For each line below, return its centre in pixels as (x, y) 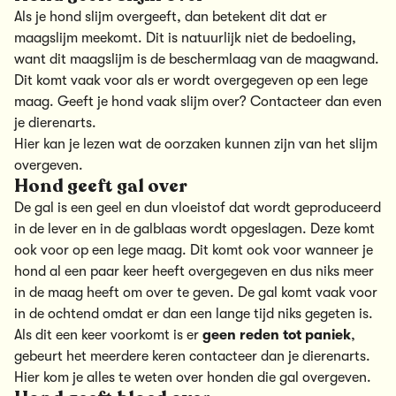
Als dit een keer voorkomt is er (108, 335)
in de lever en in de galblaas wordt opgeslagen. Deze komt (194, 229)
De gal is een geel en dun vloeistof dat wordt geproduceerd (198, 208)
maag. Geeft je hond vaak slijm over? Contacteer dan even (198, 102)
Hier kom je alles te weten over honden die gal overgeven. (193, 378)
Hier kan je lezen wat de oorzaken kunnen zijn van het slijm (196, 145)
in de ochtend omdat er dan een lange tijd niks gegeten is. (194, 314)
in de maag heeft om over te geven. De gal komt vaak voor (196, 293)
